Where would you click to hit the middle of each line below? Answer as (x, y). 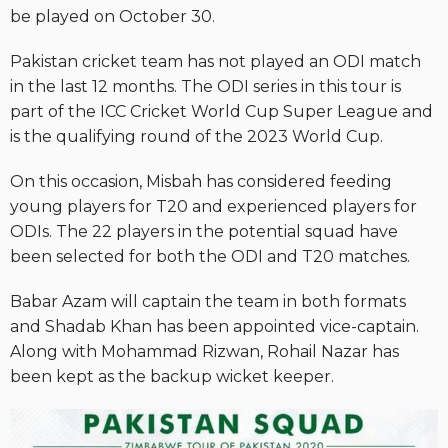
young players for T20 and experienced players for (213, 206)
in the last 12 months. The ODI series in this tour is (205, 86)
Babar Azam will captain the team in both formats (208, 301)
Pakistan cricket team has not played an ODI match (215, 61)
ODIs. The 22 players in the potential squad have (204, 231)
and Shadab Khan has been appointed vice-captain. (214, 326)
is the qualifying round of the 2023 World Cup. (196, 136)
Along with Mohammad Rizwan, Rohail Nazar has (204, 351)
